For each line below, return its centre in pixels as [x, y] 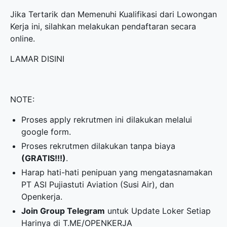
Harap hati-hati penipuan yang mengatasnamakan [117, 172]
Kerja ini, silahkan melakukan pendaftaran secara [103, 26]
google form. [46, 132]
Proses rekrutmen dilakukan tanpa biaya [99, 146]
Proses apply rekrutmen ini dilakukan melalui [107, 120]
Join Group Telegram [63, 211]
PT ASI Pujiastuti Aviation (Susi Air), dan [98, 184]
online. [23, 39]
